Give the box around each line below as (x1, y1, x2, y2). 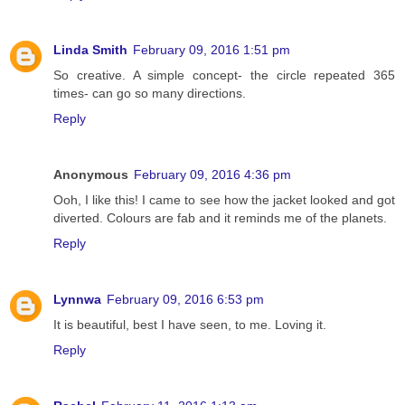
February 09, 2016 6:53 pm (107, 292, 264, 307)
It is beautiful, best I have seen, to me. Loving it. (53, 317, 326, 333)
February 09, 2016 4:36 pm (134, 167, 291, 183)
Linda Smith (53, 42, 127, 58)
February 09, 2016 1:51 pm (133, 42, 290, 58)
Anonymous (53, 167, 128, 183)
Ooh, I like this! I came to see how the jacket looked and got (53, 193, 395, 208)
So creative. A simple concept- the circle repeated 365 (53, 68, 395, 83)
